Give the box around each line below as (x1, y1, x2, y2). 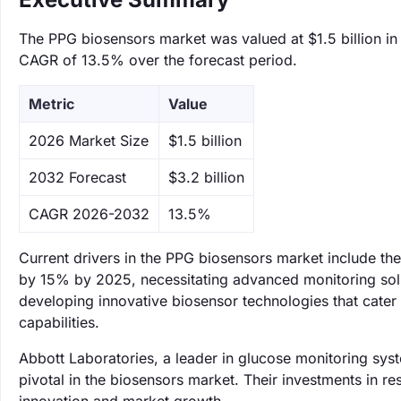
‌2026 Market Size (29, 132, 149, 149)
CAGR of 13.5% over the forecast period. (19, 51, 297, 69)
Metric (29, 95, 74, 113)
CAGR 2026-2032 (29, 205, 149, 223)
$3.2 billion (168, 168, 244, 186)
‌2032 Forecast (29, 168, 126, 186)
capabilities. (19, 313, 99, 331)
